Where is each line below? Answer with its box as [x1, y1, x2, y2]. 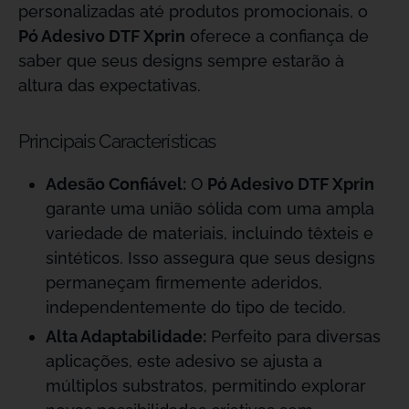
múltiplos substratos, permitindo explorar [46, 376, 366, 395]
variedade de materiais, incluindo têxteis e [46, 224, 373, 243]
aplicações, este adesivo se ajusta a [46, 351, 322, 371]
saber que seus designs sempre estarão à [18, 51, 344, 70]
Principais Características [18, 130, 216, 152]
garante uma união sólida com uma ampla [46, 199, 374, 218]
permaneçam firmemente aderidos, [46, 273, 322, 292]
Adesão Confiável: [46, 174, 186, 194]
